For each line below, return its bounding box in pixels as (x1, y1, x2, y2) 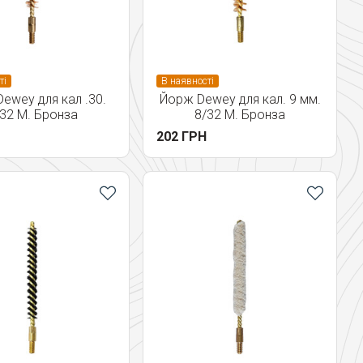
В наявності (161, 75, 214, 87)
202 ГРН (156, 129, 207, 144)
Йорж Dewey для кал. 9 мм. (159, 92, 321, 107)
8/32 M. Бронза (194, 107, 285, 122)
